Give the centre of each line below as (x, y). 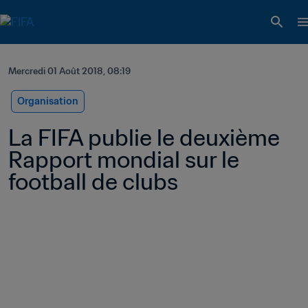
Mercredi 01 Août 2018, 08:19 (69, 71)
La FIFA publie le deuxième (144, 137)
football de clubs (93, 181)
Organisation (48, 101)
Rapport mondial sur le (124, 159)
